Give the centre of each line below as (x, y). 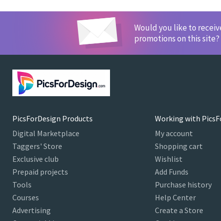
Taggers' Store (37, 146)
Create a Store (179, 210)
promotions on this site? (177, 38)
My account (174, 133)
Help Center (175, 197)
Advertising (32, 210)
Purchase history (183, 184)
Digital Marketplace (46, 133)
